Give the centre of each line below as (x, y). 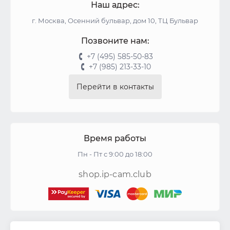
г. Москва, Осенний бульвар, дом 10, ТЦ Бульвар (115, 21)
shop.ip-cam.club (115, 174)
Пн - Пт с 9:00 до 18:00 (115, 154)
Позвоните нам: (115, 41)
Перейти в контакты (115, 87)
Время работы (115, 138)
